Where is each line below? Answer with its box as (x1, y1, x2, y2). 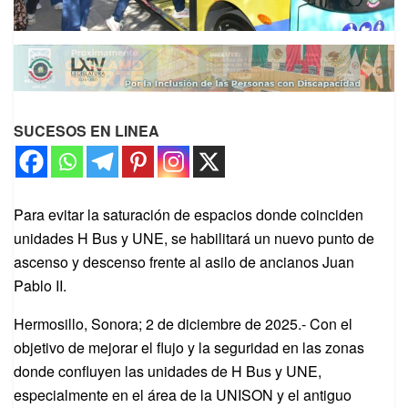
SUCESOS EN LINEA (14, 120, 159, 142)
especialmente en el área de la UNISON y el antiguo (14, 384, 352, 406)
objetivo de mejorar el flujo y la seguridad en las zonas (14, 337, 364, 359)
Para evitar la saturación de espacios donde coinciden (14, 204, 363, 226)
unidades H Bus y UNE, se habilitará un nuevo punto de (14, 228, 374, 250)
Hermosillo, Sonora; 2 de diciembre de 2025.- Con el (14, 313, 352, 335)
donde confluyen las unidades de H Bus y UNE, (14, 361, 321, 382)
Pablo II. (14, 275, 66, 297)
